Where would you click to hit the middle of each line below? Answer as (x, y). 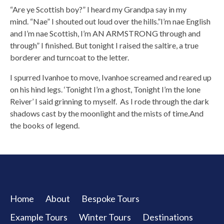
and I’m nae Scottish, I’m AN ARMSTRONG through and (105, 33)
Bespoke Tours (110, 198)
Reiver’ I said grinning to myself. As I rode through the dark (109, 101)
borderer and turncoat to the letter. (69, 57)
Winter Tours (105, 217)
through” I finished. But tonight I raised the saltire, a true (104, 45)
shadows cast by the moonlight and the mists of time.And (107, 113)
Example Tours (39, 217)
